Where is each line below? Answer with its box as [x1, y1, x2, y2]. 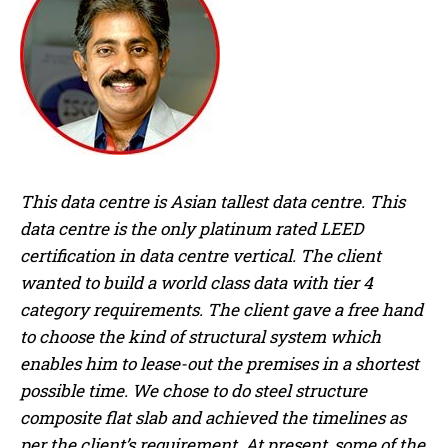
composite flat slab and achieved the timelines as [20, 405, 406, 429]
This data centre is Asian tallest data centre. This [20, 189, 405, 213]
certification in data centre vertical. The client [20, 243, 381, 267]
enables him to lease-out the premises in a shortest [20, 351, 419, 375]
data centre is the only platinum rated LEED [20, 216, 363, 240]
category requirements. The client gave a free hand [20, 297, 423, 321]
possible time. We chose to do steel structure [20, 378, 367, 402]
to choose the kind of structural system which [20, 324, 381, 348]
